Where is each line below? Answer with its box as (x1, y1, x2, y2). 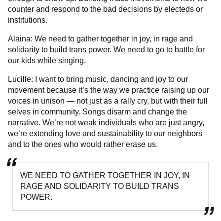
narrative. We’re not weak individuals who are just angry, (8, 118, 204, 127)
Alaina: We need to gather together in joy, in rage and (8, 34, 193, 43)
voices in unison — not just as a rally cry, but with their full (8, 96, 208, 105)
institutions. (8, 15, 47, 24)
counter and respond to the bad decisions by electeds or (8, 4, 203, 13)
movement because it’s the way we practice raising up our (8, 85, 209, 94)
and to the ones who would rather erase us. (8, 140, 158, 148)
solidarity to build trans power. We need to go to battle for (8, 45, 205, 54)
